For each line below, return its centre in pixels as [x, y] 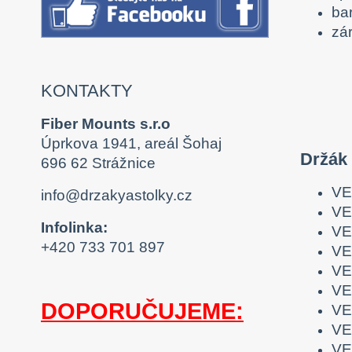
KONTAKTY [87, 91]
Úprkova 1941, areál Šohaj [131, 144]
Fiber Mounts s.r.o [106, 124]
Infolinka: [74, 228]
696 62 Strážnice [98, 163]
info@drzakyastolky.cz [117, 196]
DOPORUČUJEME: [142, 312]
